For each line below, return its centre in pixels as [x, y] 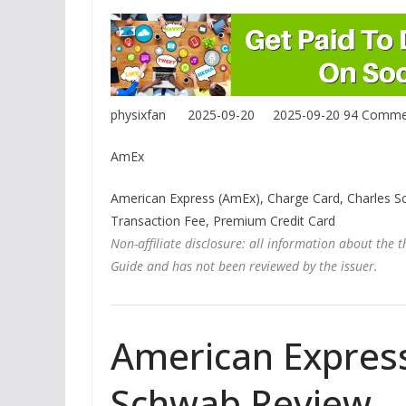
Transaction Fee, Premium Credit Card [223, 221]
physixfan [138, 115]
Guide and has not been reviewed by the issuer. [244, 266]
